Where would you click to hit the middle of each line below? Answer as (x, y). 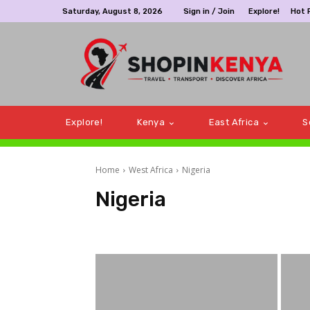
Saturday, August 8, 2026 (112, 11)
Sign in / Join (209, 11)
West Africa (151, 170)
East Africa (234, 122)
